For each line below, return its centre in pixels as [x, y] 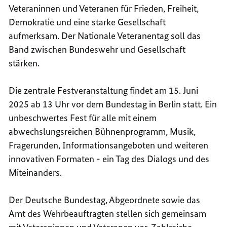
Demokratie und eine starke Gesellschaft [87, 22]
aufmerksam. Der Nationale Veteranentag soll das [105, 35]
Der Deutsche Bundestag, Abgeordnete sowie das [105, 200]
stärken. [25, 63]
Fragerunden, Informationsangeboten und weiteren [109, 145]
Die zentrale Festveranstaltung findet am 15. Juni [104, 90]
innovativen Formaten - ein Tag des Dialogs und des [109, 159]
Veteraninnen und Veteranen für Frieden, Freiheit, [104, 8]
